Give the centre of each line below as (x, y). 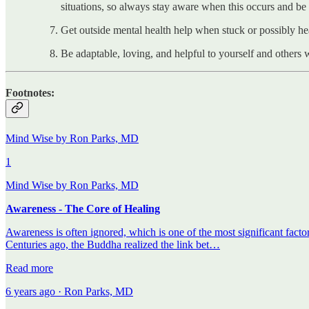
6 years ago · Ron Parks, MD (69, 292)
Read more (29, 268)
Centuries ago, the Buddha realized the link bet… (113, 245)
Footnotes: (30, 92)
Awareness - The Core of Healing (83, 209)
